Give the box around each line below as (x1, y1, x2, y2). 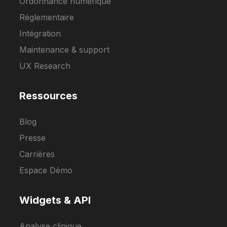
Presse (19, 133, 46, 143)
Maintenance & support (19, 45, 110, 55)
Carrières (19, 149, 55, 159)
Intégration (19, 28, 61, 39)
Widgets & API (19, 194, 91, 206)
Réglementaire (19, 12, 74, 22)
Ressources (19, 90, 78, 102)
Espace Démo (19, 165, 73, 175)
